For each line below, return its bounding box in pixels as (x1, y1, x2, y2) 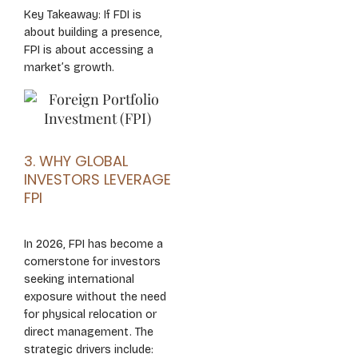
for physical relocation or (24, 308, 157, 321)
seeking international (24, 272, 134, 286)
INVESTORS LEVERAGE (24, 169, 171, 189)
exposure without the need (24, 290, 166, 304)
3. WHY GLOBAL (24, 151, 128, 171)
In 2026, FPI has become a (24, 237, 163, 251)
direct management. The (24, 325, 153, 339)
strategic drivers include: (24, 343, 153, 356)
